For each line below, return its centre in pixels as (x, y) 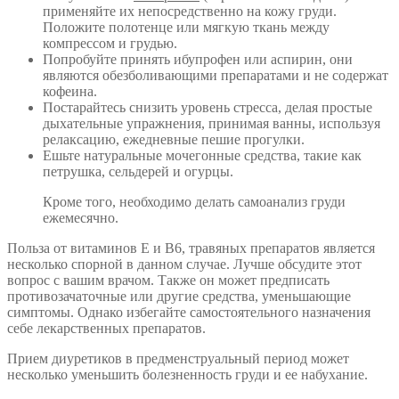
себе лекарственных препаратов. (106, 328)
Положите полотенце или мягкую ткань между (186, 27)
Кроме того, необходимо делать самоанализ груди (194, 201)
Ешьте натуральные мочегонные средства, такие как (202, 155)
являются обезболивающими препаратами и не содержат (216, 75)
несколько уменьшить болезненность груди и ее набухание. (187, 374)
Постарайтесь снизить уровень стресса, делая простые (208, 107)
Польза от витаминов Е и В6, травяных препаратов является (191, 248)
